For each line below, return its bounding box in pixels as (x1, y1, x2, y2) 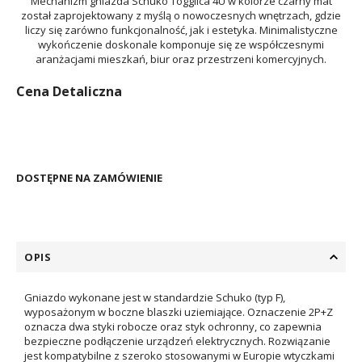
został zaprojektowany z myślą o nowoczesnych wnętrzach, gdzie (21, 8, 341, 23)
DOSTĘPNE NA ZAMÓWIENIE (16, 170, 162, 185)
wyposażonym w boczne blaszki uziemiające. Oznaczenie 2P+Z (24, 305, 333, 319)
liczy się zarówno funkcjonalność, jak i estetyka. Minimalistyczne (24, 23, 338, 37)
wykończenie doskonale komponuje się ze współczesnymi (38, 37, 324, 52)
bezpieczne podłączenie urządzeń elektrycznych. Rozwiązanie (24, 334, 330, 348)
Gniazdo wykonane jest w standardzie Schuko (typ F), (24, 290, 285, 305)
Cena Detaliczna (16, 82, 122, 100)
